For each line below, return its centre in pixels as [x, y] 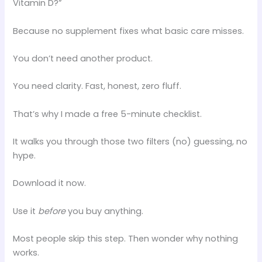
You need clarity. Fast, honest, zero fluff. [97, 86]
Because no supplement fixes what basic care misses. [129, 31]
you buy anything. [105, 211]
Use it [26, 211]
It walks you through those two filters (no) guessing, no [130, 142]
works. [26, 253]
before [52, 211]
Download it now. [50, 183]
